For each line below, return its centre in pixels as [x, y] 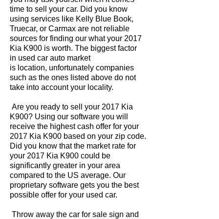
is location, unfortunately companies [72, 68]
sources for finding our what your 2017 [76, 38]
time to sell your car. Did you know [69, 9]
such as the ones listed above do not [73, 77]
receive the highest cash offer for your [74, 126]
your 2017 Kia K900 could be [60, 156]
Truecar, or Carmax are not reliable [70, 29]
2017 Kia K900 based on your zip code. [78, 136]
